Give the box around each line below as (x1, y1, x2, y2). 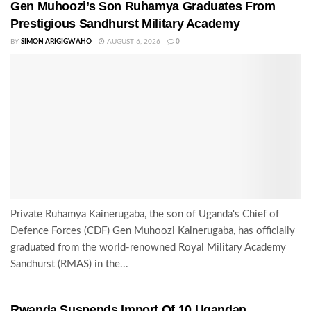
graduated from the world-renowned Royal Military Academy (10, 242, 286, 253)
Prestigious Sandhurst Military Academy (10, 16, 240, 31)
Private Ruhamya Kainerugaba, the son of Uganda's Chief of (10, 208, 279, 219)
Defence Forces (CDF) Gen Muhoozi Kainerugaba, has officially (10, 225, 295, 236)
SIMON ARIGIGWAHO (21, 37, 92, 45)
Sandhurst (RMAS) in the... (10, 258, 128, 269)
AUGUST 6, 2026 (105, 37, 160, 45)
